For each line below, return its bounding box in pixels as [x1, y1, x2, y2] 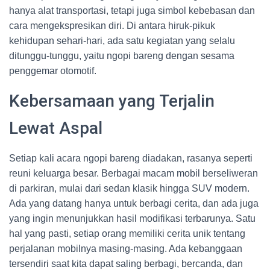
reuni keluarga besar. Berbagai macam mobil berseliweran [9, 168, 258, 178]
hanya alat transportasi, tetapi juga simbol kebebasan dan [9, 5, 255, 16]
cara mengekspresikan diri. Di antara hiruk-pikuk [9, 20, 215, 31]
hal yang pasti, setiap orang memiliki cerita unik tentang [9, 228, 245, 239]
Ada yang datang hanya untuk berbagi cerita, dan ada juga [9, 198, 259, 209]
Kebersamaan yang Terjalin [9, 91, 215, 111]
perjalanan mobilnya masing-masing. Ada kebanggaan [9, 243, 242, 254]
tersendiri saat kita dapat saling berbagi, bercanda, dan [9, 259, 243, 269]
